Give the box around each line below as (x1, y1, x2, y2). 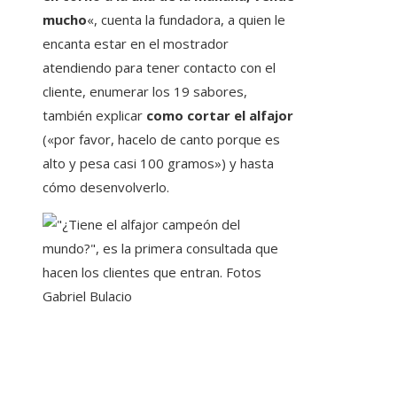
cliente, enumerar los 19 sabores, (43, 82, 247, 101)
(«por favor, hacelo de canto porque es (43, 130, 280, 149)
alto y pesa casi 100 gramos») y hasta (43, 154, 274, 173)
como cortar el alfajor (143, 106, 293, 125)
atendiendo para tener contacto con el (43, 58, 276, 77)
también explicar (43, 106, 143, 125)
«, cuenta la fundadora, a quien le (87, 11, 285, 29)
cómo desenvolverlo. (43, 178, 169, 197)
